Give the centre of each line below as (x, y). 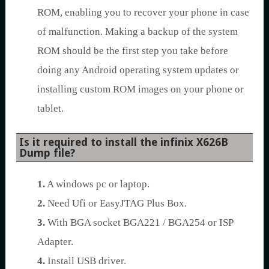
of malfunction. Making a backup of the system (138, 31)
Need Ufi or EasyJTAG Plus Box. (116, 203)
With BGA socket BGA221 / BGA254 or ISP (139, 222)
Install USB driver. (87, 261)
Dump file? (47, 153)
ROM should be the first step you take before (133, 50)
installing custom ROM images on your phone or (141, 89)
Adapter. (55, 241)
